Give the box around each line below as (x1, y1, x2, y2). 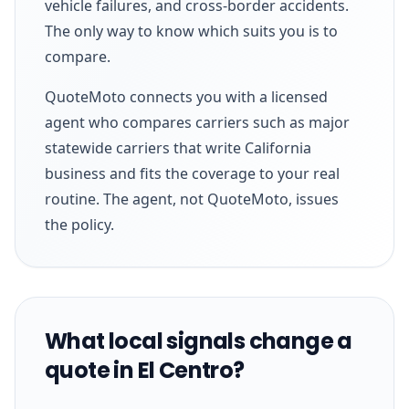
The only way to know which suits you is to (45, 20, 338, 41)
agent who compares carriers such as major (45, 111, 350, 132)
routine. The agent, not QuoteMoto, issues (45, 188, 339, 209)
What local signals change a (45, 325, 352, 356)
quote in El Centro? (45, 354, 245, 385)
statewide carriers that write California (45, 137, 311, 158)
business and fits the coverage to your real (45, 163, 340, 184)
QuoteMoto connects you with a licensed (45, 86, 328, 107)
